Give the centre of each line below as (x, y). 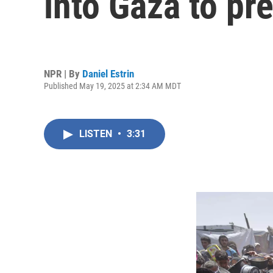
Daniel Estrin (108, 73)
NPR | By (63, 73)
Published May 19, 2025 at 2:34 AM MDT (112, 86)
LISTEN (97, 134)
